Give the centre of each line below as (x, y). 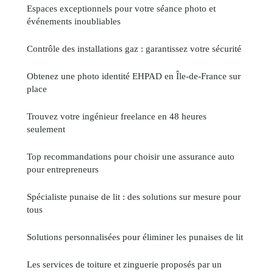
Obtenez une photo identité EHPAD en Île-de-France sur (134, 76)
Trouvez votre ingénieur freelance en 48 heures (117, 116)
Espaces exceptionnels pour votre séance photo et (121, 9)
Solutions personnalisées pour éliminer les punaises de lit (135, 237)
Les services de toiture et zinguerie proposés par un (124, 264)
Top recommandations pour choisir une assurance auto (131, 157)
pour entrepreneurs (63, 169)
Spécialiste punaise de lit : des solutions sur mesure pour (134, 197)
